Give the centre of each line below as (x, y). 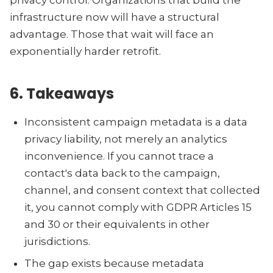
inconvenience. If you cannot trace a (119, 156)
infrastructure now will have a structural (115, 17)
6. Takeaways (62, 94)
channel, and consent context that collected (142, 190)
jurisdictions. (57, 241)
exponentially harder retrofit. (85, 51)
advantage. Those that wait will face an (112, 34)
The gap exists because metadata (114, 263)
